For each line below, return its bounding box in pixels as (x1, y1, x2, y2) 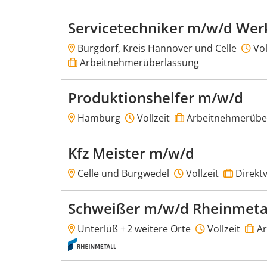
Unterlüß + (75, 222, 126, 235)
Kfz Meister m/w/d (68, 143, 194, 163)
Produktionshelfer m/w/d (68, 88, 243, 107)
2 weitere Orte (127, 222, 191, 235)
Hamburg (75, 111, 120, 125)
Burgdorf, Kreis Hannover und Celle (75, 42, 237, 55)
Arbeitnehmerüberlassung (77, 56, 199, 69)
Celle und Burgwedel (75, 167, 169, 180)
